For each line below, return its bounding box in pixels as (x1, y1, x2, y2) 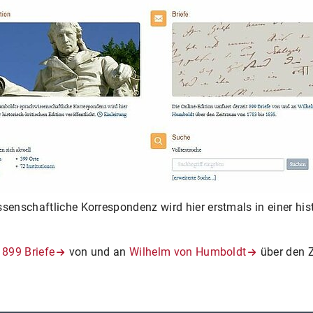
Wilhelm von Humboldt (129, 245, 247, 259)
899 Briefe (2, 245, 55, 259)
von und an (66, 245, 130, 259)
